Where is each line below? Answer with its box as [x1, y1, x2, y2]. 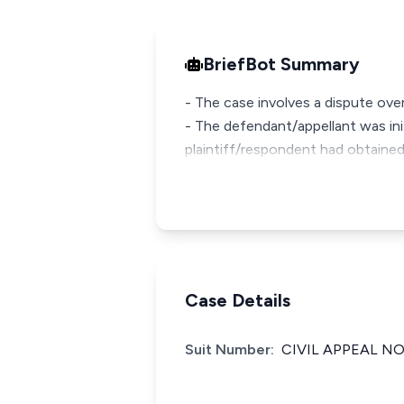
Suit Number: [185, 341, 274, 358]
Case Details [185, 289, 290, 311]
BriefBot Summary [203, 53, 360, 75]
